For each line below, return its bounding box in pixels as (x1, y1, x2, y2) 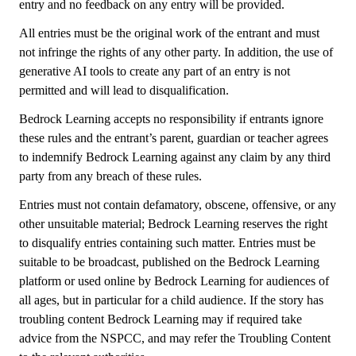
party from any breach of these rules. (19, 169, 202, 183)
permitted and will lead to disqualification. (19, 83, 229, 97)
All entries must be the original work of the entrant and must (19, 26, 319, 40)
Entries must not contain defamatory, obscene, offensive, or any (19, 198, 336, 211)
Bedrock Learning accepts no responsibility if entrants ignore (19, 112, 323, 126)
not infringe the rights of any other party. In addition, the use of (19, 45, 333, 59)
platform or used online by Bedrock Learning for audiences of (19, 274, 329, 288)
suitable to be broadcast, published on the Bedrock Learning (19, 255, 319, 269)
